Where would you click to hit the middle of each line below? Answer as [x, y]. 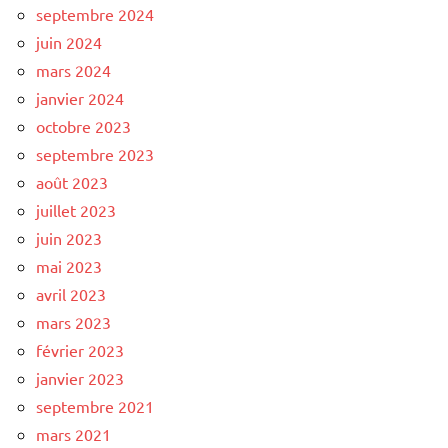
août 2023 [72, 181]
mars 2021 [73, 433]
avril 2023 [71, 293]
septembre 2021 [95, 405]
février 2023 [80, 349]
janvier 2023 [80, 377]
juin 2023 [69, 237]
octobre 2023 [83, 125]
